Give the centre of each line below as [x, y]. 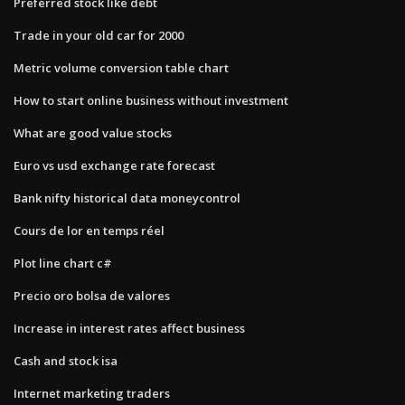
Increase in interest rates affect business [129, 328]
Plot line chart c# [63, 263]
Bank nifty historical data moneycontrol [127, 198]
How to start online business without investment [151, 100]
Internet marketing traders [92, 393]
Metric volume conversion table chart [121, 67]
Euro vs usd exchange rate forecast [114, 165]
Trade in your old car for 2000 [99, 35]
